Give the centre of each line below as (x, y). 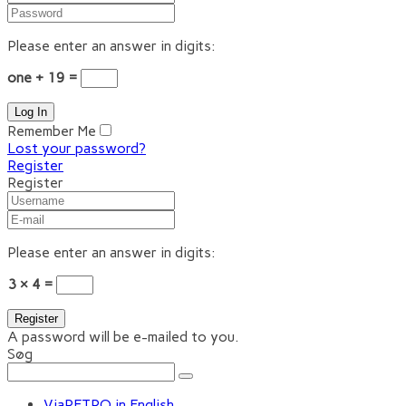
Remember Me (52, 131)
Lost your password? (77, 148)
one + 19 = (44, 77)
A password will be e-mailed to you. (123, 337)
